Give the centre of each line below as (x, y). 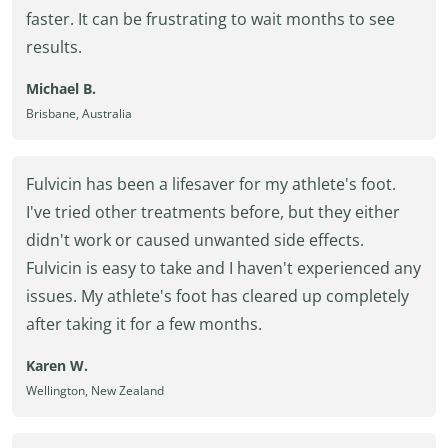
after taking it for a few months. (144, 324)
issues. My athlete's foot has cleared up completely (217, 296)
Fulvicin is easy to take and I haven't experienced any (223, 268)
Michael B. (61, 88)
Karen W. (57, 365)
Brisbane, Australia (79, 113)
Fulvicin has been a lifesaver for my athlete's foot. (211, 184)
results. (54, 47)
